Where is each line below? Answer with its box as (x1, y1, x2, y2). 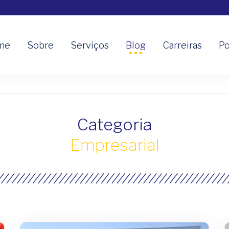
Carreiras (163, 39, 202, 51)
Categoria (77, 114, 152, 134)
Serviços (71, 39, 109, 51)
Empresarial (70, 135, 159, 155)
